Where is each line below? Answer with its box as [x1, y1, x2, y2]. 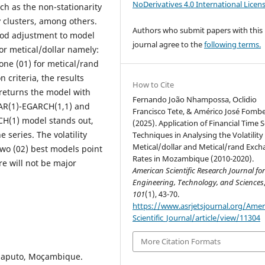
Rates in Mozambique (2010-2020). [132, 153, 254, 164]
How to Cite [132, 79, 174, 91]
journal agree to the [132, 39, 205, 50]
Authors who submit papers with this [132, 25, 263, 36]
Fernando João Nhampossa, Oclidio [132, 94, 257, 105]
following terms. [204, 39, 261, 50]
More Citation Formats [141, 236, 221, 247]
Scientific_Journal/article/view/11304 [132, 212, 261, 224]
